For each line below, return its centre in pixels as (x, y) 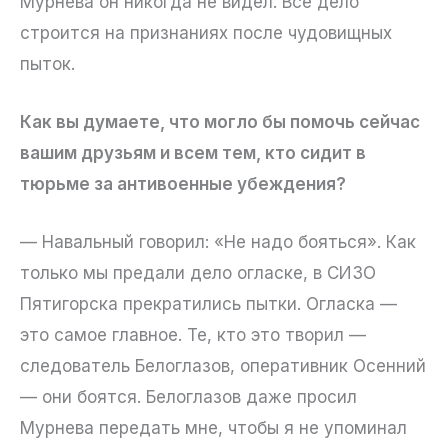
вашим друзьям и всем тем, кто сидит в (193, 152)
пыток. (47, 63)
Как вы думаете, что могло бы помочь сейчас (220, 121)
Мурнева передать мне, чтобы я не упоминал (213, 428)
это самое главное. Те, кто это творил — (193, 335)
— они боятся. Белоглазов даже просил (188, 397)
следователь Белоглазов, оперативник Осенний (223, 366)
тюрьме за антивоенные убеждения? (183, 183)
